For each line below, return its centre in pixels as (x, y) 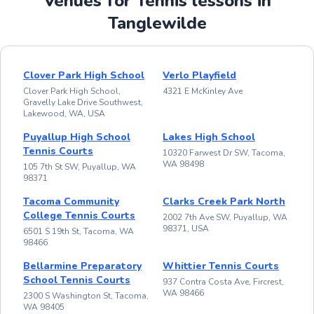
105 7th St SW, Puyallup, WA (80, 166)
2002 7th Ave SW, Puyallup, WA (225, 217)
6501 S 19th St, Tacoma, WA (78, 231)
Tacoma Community (71, 201)
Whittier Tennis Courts (221, 266)
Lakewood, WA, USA (64, 113)
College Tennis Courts (79, 215)
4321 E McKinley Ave (203, 91)
